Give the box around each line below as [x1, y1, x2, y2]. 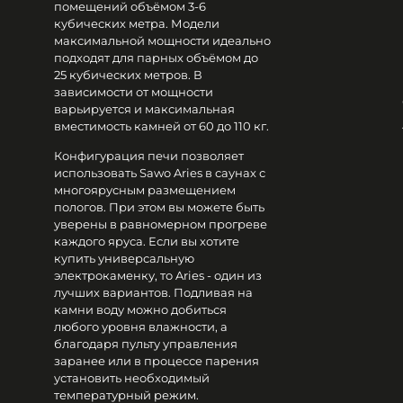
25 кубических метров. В [54, 67, 202, 82]
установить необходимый [54, 370, 210, 385]
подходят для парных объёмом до [54, 49, 258, 65]
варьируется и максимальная [54, 101, 235, 116]
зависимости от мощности [54, 84, 213, 99]
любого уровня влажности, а [54, 318, 228, 334]
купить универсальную [54, 250, 194, 265]
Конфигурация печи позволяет [54, 148, 244, 163]
